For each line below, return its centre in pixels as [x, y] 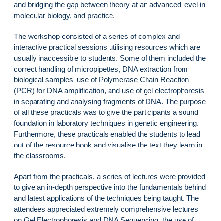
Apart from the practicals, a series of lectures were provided [110, 176]
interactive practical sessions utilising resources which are [107, 47]
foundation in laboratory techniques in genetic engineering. [106, 123]
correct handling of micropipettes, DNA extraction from [101, 69]
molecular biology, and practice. [66, 15]
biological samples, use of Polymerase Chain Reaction [101, 79]
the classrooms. [42, 155]
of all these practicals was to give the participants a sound [106, 112]
